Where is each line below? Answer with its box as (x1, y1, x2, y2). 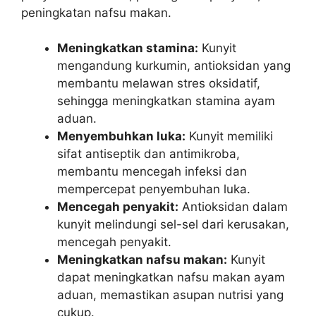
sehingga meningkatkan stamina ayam (57, 94, 275, 108)
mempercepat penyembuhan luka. (57, 182, 250, 196)
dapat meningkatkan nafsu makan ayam (57, 270, 285, 284)
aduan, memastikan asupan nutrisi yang (57, 288, 284, 302)
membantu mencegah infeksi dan (57, 164, 247, 178)
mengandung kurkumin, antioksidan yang (57, 59, 291, 73)
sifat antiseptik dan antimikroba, (57, 147, 240, 161)
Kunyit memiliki (186, 129, 273, 143)
